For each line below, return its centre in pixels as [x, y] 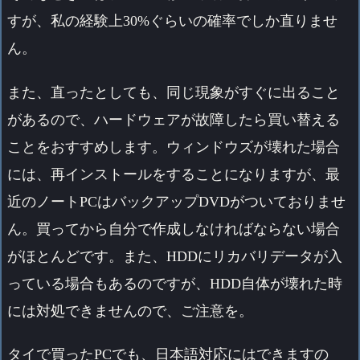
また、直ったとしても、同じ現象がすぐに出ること [174, 92]
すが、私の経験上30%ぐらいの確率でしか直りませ [172, 20]
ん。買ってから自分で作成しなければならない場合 [174, 229]
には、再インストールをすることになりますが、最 [174, 174]
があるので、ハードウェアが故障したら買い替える [174, 119]
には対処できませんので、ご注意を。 [130, 311]
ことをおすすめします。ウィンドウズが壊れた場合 [174, 147]
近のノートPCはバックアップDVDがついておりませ [176, 201]
